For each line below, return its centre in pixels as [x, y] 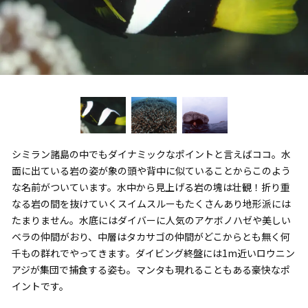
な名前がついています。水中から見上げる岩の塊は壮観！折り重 [151, 187]
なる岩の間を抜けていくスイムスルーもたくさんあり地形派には [151, 204]
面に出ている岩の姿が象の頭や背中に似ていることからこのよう [151, 171]
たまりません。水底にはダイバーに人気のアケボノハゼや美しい [151, 220]
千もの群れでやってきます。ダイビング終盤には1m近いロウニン [153, 253]
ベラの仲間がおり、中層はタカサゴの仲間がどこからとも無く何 [151, 237]
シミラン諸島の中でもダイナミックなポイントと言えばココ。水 [151, 154]
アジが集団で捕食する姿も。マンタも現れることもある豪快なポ [151, 270]
